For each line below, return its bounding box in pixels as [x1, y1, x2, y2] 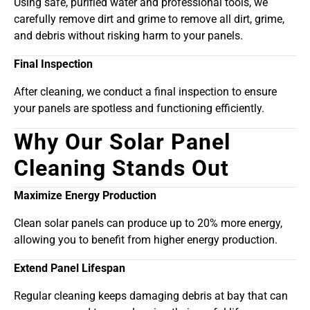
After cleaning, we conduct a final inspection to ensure [14, 85, 277, 99]
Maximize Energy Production [14, 189, 156, 203]
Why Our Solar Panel [14, 129, 230, 156]
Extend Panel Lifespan [14, 262, 125, 275]
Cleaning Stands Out [14, 155, 229, 182]
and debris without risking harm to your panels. [14, 29, 243, 43]
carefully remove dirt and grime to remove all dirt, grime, [14, 12, 284, 26]
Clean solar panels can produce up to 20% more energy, [14, 217, 282, 230]
